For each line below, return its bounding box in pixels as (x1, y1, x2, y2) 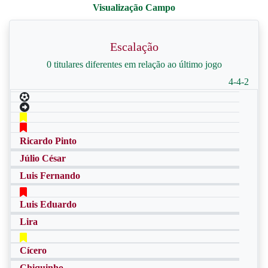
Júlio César (20, 153, 66, 163)
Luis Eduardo (20, 199, 77, 209)
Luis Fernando (20, 170, 80, 181)
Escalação (109, 40, 159, 53)
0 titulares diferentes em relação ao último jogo (46, 59, 222, 69)
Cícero (20, 245, 47, 255)
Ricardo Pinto (20, 136, 77, 146)
